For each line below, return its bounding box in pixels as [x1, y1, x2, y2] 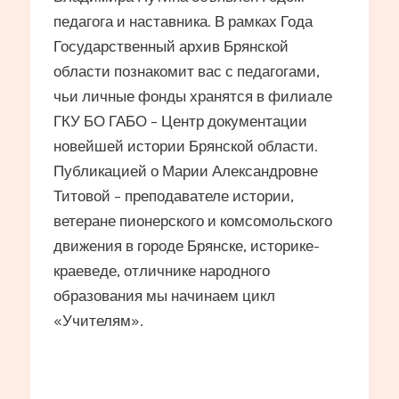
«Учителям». [53, 311, 143, 330]
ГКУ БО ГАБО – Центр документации [53, 111, 307, 130]
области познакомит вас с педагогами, [53, 61, 320, 80]
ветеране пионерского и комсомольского [53, 211, 332, 230]
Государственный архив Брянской [53, 37, 289, 55]
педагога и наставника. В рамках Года [53, 12, 313, 30]
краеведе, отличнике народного [53, 261, 270, 280]
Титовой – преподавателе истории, [53, 186, 294, 205]
